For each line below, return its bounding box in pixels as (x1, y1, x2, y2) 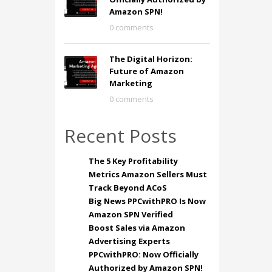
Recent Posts (64, 123, 177, 148)
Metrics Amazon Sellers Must (89, 169, 207, 180)
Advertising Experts (89, 236, 170, 246)
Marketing (109, 78, 152, 89)
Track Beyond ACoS (89, 182, 167, 193)
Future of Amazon (109, 66, 184, 76)
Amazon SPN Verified (89, 209, 173, 220)
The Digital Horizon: (109, 53, 192, 64)
